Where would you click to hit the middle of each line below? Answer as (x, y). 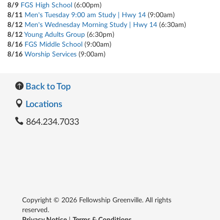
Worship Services (51, 55)
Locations (43, 105)
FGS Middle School (54, 45)
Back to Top (47, 87)
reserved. (36, 210)
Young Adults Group (55, 35)
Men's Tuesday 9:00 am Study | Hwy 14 (85, 15)
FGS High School (46, 6)
